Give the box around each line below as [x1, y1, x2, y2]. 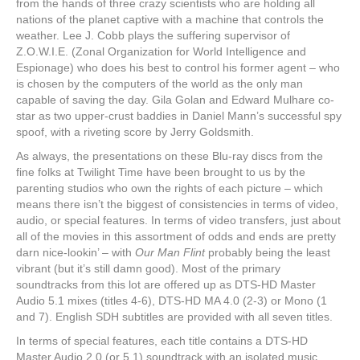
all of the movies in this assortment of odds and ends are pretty [16, 230, 336, 243]
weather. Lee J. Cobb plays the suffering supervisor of [16, 29, 290, 43]
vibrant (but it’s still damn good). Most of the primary [16, 262, 280, 276]
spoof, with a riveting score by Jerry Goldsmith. [16, 125, 254, 139]
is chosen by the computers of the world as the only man [16, 77, 303, 91]
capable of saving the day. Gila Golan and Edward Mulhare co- [16, 93, 334, 107]
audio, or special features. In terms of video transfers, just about [16, 214, 341, 227]
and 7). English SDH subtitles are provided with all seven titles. [16, 310, 333, 324]
